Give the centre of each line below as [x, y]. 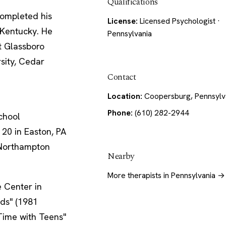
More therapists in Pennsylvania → [166, 176]
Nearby [121, 156]
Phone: [120, 113]
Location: [125, 96]
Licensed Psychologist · [179, 21]
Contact [122, 77]
